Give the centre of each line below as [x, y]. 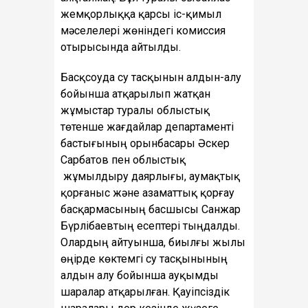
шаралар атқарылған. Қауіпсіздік [145, 292]
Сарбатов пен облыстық [123, 160]
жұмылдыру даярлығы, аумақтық [150, 177]
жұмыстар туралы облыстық [135, 111]
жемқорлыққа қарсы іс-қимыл [141, 14]
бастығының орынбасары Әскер [145, 144]
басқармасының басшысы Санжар [151, 210]
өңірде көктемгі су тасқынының [144, 259]
